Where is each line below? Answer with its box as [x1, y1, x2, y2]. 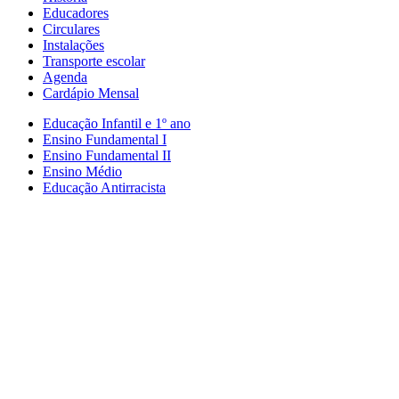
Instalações [43, 37, 104, 53]
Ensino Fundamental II [43, 147, 171, 163]
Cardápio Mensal [43, 85, 139, 101]
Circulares [43, 20, 100, 37]
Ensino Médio [43, 163, 122, 179]
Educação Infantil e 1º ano [43, 115, 191, 131]
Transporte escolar [43, 53, 145, 69]
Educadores [43, 4, 109, 20]
